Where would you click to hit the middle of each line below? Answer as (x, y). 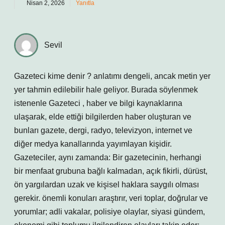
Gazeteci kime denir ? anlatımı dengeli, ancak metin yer (112, 76)
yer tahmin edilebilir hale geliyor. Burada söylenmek (106, 90)
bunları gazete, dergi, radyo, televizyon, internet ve (103, 130)
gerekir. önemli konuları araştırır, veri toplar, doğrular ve (111, 198)
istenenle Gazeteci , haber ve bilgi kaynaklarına (98, 103)
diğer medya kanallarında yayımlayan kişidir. (93, 144)
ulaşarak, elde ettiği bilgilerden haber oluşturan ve (103, 117)
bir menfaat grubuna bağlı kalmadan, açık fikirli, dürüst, (111, 171)
